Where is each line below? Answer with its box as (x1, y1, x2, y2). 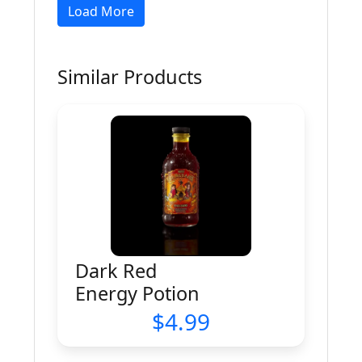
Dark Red (75, 258, 157, 284)
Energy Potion (75, 280, 200, 306)
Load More (68, 2, 134, 20)
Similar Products (57, 64, 202, 90)
